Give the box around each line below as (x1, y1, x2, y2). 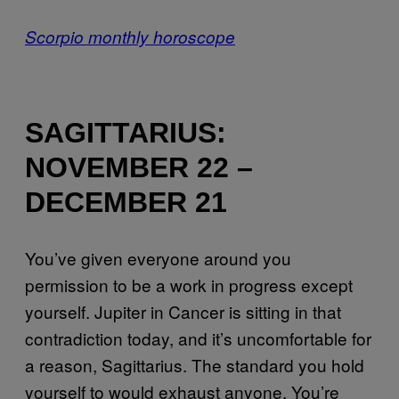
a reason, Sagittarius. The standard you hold (25, 352, 364, 377)
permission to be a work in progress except (25, 272, 353, 297)
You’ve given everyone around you (25, 245, 291, 270)
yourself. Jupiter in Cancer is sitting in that (25, 298, 341, 323)
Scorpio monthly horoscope (25, 24, 235, 48)
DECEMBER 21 (25, 186, 227, 219)
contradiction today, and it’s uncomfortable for (25, 325, 371, 350)
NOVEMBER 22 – (25, 151, 253, 184)
